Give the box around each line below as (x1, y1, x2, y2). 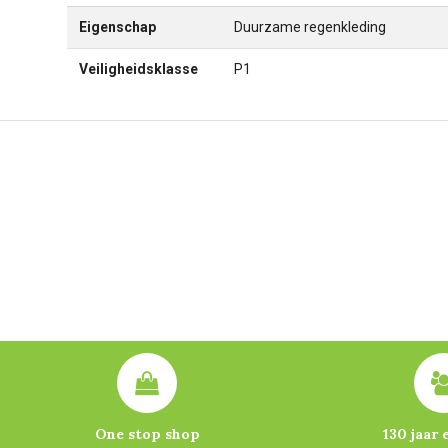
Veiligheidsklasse (79, 60, 198, 77)
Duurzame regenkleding (234, 18, 386, 35)
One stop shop (94, 425, 200, 444)
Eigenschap (79, 18, 156, 35)
